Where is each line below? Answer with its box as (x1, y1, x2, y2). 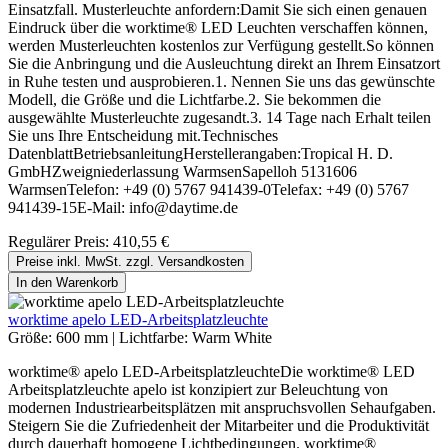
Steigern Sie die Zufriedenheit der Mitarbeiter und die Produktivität (8, 417, 429, 435)
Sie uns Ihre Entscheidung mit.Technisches (8, 127, 278, 145)
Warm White (192, 329, 272, 347)
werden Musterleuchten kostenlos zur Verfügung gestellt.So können (8, 37, 434, 55)
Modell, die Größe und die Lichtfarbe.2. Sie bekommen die (8, 91, 381, 109)
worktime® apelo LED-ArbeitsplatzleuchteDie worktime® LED (8, 363, 415, 381)
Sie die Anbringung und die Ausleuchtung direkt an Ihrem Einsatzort (8, 55, 440, 73)
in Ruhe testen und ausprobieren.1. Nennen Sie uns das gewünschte (8, 73, 435, 91)
